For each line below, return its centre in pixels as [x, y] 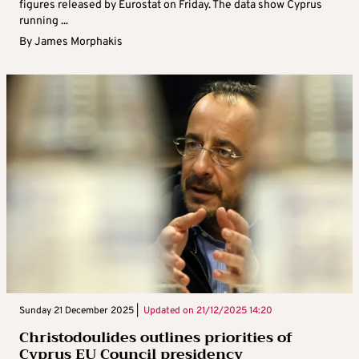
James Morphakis [79, 42]
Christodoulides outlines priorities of [156, 338]
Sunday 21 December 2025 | [79, 311]
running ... [44, 22]
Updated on [167, 311]
